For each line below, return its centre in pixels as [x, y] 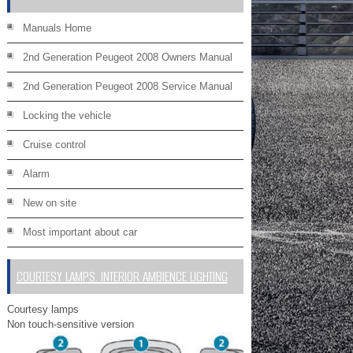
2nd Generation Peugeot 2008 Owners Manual [127, 57]
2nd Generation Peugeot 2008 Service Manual [127, 86]
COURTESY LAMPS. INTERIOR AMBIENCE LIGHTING [122, 277]
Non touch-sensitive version [70, 324]
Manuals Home [57, 28]
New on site [49, 203]
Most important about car [80, 232]
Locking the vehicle [67, 115]
